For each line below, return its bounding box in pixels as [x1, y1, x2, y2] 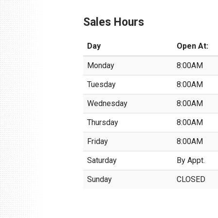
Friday [87, 137, 109, 146]
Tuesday [87, 80, 116, 90]
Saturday [87, 156, 117, 165]
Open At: [177, 41, 209, 51]
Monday [87, 61, 115, 71]
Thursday [87, 118, 119, 127]
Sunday [87, 175, 112, 184]
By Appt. [177, 156, 205, 165]
